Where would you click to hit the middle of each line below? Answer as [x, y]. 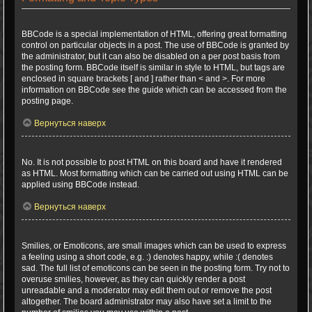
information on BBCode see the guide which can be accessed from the [154, 90]
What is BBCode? [56, 23]
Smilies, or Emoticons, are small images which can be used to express [154, 246]
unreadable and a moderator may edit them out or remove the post [147, 290]
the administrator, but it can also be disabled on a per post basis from [151, 56]
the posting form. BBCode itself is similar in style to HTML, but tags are [153, 68]
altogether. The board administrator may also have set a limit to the [147, 302]
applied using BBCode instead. [80, 185]
